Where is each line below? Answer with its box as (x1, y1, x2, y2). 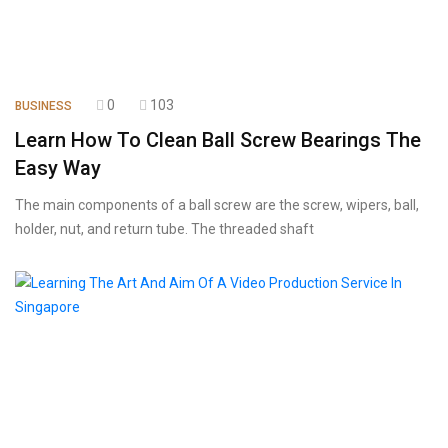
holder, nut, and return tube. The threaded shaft (15, 221, 314, 237)
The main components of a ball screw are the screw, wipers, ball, (15, 197, 419, 213)
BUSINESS (15, 99, 72, 113)
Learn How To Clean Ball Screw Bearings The (15, 128, 421, 152)
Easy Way (15, 156, 106, 180)
